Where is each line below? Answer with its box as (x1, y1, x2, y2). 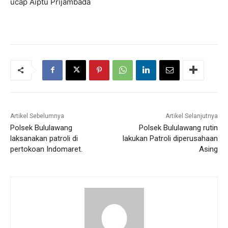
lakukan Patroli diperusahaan (122, 133, 218, 143)
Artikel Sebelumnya (10, 112, 64, 120)
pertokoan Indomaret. (10, 144, 82, 154)
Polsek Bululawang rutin (138, 123, 218, 132)
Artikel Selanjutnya (165, 112, 218, 120)
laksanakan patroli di (10, 133, 78, 143)
